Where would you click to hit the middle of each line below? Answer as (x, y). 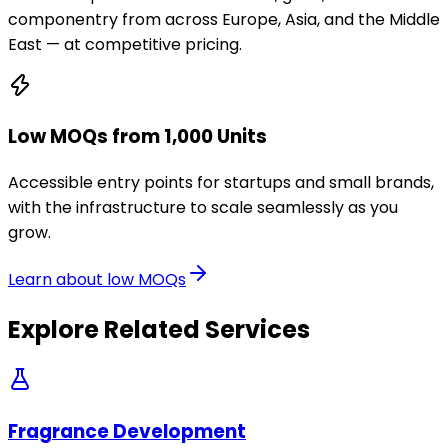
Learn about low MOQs (97, 279)
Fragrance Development (127, 431)
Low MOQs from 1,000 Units (137, 137)
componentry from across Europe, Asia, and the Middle (224, 19)
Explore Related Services (159, 329)
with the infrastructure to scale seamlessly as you (203, 207)
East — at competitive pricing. (125, 44)
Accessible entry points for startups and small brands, (221, 182)
